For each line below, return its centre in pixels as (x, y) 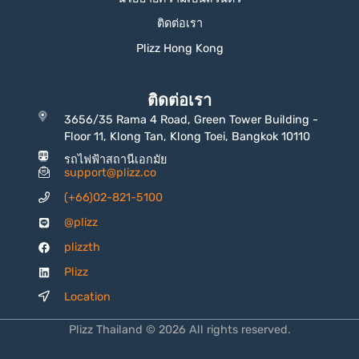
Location (88, 297)
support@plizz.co (111, 173)
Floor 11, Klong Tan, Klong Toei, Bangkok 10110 (188, 137)
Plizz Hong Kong (179, 49)
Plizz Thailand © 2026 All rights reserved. (179, 329)
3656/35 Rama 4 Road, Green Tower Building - (192, 120)
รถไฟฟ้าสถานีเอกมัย (116, 160)
